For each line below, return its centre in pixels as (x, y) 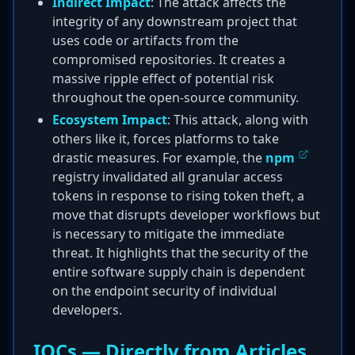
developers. (87, 310)
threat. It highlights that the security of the (180, 253)
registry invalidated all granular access (168, 177)
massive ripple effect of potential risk (163, 78)
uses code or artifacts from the (145, 40)
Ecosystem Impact (110, 120)
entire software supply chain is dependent (179, 272)
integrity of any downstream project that (175, 21)
